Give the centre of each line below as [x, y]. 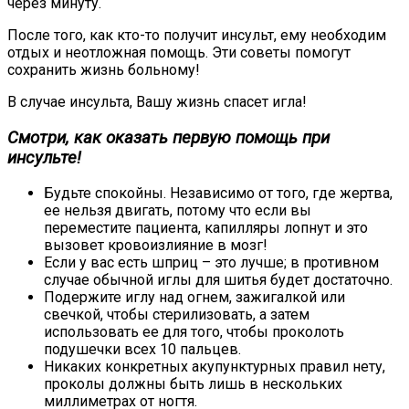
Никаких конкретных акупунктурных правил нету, [215, 367]
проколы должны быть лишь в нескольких [193, 384]
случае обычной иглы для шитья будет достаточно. [218, 280]
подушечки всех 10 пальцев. [142, 350]
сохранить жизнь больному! [104, 69]
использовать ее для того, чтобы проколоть [194, 332]
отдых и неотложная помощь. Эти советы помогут [179, 52]
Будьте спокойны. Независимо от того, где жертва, [218, 194]
